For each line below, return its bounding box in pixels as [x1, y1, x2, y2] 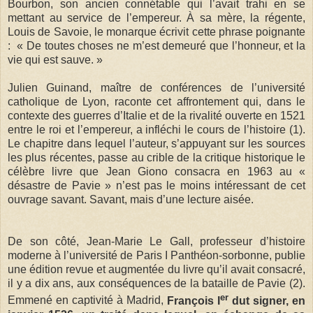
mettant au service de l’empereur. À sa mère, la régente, [8, 12, 305, 24]
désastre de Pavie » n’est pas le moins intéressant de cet [8, 180, 305, 192]
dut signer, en [228, 294, 305, 307]
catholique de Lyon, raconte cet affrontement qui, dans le [8, 96, 305, 108]
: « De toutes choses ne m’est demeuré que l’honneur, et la [8, 40, 305, 52]
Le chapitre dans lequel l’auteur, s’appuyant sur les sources [8, 138, 305, 150]
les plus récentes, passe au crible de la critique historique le [8, 152, 305, 164]
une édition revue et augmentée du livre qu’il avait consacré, [8, 263, 305, 276]
